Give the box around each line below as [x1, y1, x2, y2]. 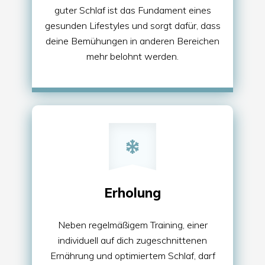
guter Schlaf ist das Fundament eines [54, 4, 211, 16]
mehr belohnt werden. [86, 50, 179, 62]
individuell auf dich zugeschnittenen [58, 234, 207, 246]
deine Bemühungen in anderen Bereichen [46, 34, 219, 47]
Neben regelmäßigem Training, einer [57, 218, 208, 231]
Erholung [104, 184, 161, 201]
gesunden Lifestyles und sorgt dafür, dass [44, 19, 221, 31]
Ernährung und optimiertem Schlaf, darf [50, 249, 215, 261]
